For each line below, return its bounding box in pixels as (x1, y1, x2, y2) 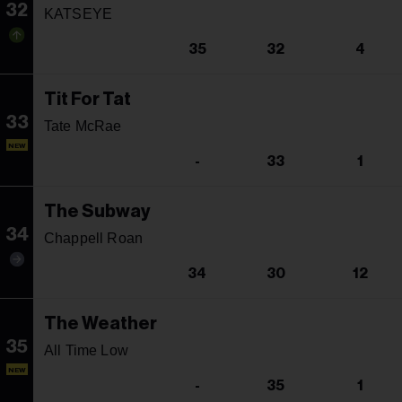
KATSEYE (44, 5, 113, 22)
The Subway (44, 202, 151, 221)
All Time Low (44, 342, 128, 358)
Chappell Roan (44, 230, 144, 246)
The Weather (44, 314, 157, 333)
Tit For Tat (44, 90, 131, 109)
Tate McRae (44, 118, 122, 134)
